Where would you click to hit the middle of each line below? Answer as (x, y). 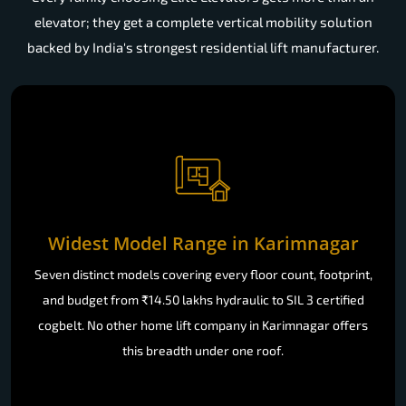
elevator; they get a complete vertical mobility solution (203, 22)
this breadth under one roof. (203, 350)
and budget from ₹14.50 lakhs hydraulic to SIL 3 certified (203, 299)
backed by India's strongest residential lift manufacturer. (203, 48)
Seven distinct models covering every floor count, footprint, (203, 274)
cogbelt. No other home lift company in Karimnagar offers (203, 324)
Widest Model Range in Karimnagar (203, 243)
